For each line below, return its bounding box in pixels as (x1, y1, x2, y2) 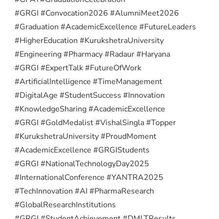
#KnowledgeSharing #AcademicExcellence (15, 104, 165, 115)
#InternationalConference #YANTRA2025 (15, 172, 163, 183)
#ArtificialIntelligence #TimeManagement (15, 76, 162, 88)
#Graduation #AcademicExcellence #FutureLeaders (15, 22, 196, 33)
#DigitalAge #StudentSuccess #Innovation (15, 90, 165, 101)
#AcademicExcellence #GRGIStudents (15, 145, 150, 156)
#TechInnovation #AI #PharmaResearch (15, 186, 154, 197)
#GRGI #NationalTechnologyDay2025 (15, 158, 149, 170)
